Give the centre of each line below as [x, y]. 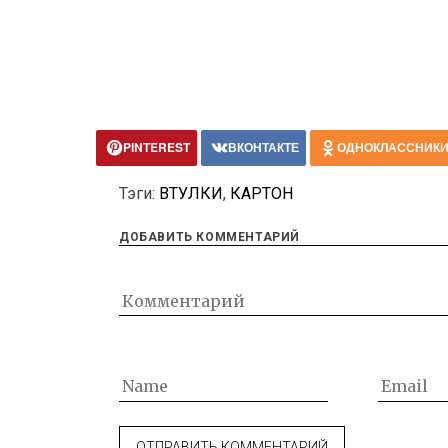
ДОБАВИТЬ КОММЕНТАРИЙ [209, 236]
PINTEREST [156, 146]
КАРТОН [261, 193]
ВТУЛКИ [191, 193]
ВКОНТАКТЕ [263, 146]
